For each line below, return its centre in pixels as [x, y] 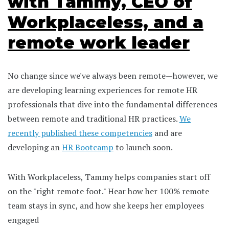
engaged [23, 220]
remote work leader [99, 42]
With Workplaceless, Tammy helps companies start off [109, 177]
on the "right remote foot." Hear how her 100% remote [108, 191]
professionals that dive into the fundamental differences [112, 104]
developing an [35, 147]
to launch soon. [143, 147]
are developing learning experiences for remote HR [102, 90]
